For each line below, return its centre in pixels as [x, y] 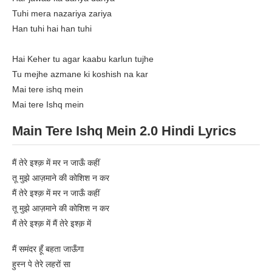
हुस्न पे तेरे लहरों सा [41, 264]
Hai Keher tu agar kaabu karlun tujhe [83, 59]
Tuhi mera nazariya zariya [62, 14]
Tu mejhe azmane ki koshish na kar [80, 74]
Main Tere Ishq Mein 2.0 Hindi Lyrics [124, 131]
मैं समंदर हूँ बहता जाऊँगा [48, 249]
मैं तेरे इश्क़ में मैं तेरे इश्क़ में [52, 224]
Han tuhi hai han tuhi [52, 29]
